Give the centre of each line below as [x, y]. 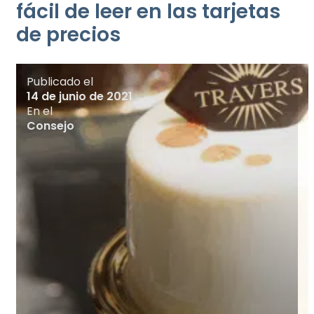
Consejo [50, 126]
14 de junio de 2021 [80, 96]
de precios [68, 35]
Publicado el [60, 82]
